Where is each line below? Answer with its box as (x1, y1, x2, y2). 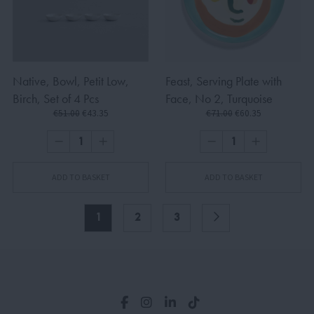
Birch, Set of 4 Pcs (13, 90, 99, 107)
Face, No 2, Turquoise (165, 90, 273, 107)
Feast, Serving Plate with (165, 73, 282, 90)
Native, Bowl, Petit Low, (13, 73, 129, 90)
